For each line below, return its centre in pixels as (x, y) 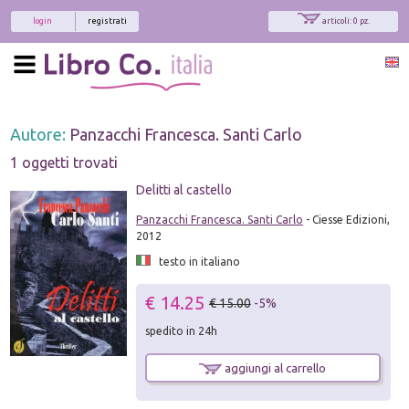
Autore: (40, 134)
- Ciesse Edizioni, (346, 219)
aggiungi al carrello (274, 367)
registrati (107, 21)
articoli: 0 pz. (346, 21)
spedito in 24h (181, 330)
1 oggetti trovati (64, 162)
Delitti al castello (184, 189)
